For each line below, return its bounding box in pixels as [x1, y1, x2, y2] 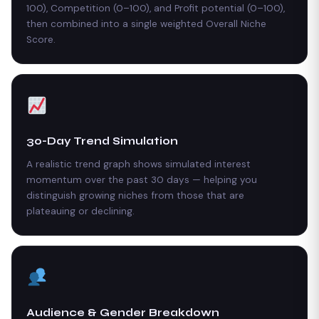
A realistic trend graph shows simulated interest [26, 157, 251, 170]
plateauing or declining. [26, 204, 135, 217]
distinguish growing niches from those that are [26, 189, 244, 202]
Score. [26, 33, 56, 46]
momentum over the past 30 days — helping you [26, 173, 257, 186]
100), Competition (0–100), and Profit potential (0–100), [26, 1, 285, 14]
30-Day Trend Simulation [26, 134, 178, 147]
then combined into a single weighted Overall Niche [26, 17, 266, 30]
